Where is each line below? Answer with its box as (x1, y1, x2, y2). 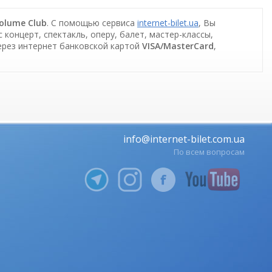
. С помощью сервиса (47, 17, 137, 29)
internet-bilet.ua (137, 17, 199, 29)
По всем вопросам (174, 146, 245, 158)
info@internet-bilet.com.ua (123, 132, 245, 146)
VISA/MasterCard (142, 40, 214, 52)
